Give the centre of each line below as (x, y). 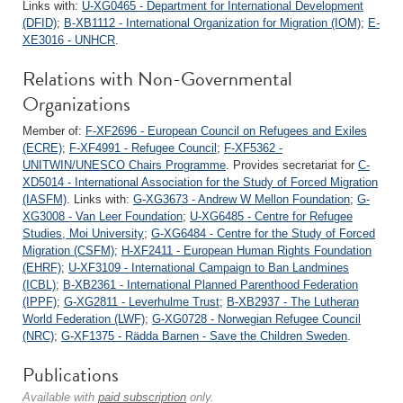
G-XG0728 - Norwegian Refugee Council (256, 319)
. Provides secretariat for (292, 165)
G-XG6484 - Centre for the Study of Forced (263, 233)
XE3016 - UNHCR (69, 40)
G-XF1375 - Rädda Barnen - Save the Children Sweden (204, 336)
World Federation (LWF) (84, 319)
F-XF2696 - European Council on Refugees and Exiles (226, 131)
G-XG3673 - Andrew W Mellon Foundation (242, 199)
